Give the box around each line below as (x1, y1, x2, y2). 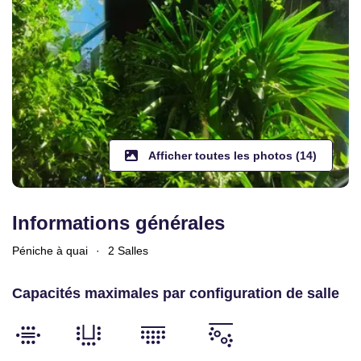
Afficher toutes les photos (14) (146, 149, 317, 162)
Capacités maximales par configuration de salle (12, 285, 339, 301)
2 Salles (108, 244, 148, 257)
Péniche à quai (12, 244, 88, 257)
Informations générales (12, 212, 225, 234)
